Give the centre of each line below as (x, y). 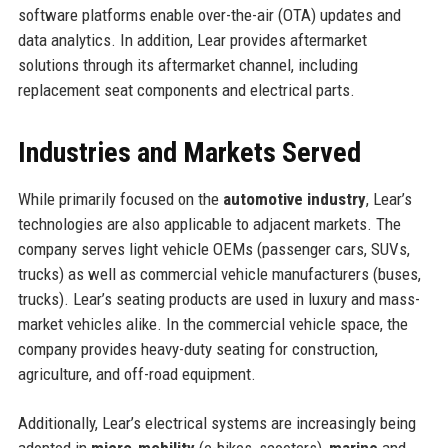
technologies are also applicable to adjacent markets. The (209, 223)
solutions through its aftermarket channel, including (187, 64)
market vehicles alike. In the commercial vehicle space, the (212, 323)
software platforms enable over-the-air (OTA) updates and (209, 14)
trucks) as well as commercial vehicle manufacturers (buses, (219, 273)
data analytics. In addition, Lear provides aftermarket (192, 39)
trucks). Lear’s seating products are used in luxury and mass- (218, 298)
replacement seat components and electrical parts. (186, 89)
